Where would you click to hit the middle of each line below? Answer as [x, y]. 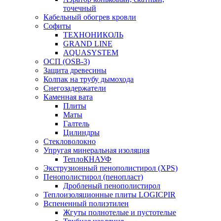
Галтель [76, 124]
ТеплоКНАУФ [87, 159]
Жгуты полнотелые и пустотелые [120, 212]
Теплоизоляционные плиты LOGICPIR [110, 195]
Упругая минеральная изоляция [96, 150]
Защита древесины [75, 70]
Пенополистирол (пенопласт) [93, 177]
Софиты [57, 26]
